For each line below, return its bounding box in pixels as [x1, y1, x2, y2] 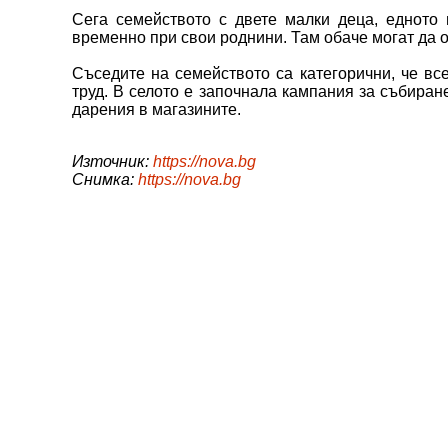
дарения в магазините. [72, 100, 241, 118]
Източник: [72, 152, 153, 170]
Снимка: [72, 170, 138, 188]
